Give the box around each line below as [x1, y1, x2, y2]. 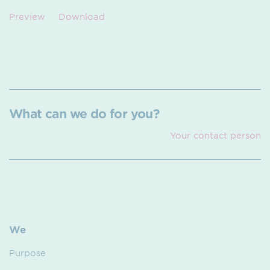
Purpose [9, 248, 46, 259]
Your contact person [170, 130, 261, 141]
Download [58, 11, 105, 22]
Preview [9, 11, 45, 22]
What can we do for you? [9, 106, 160, 121]
